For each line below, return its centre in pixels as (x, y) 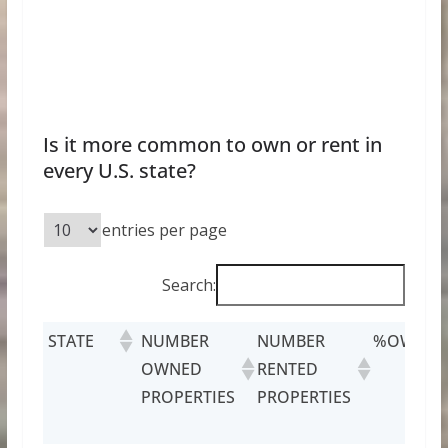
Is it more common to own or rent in (212, 145)
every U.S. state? (119, 171)
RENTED (287, 369)
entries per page (164, 230)
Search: (189, 285)
